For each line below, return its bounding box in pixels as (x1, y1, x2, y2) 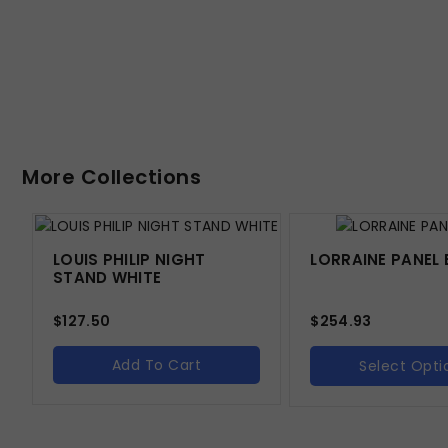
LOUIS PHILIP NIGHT (53, 248, 206, 270)
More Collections (22, 162, 201, 191)
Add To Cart (111, 354, 202, 375)
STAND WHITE (53, 266, 162, 288)
